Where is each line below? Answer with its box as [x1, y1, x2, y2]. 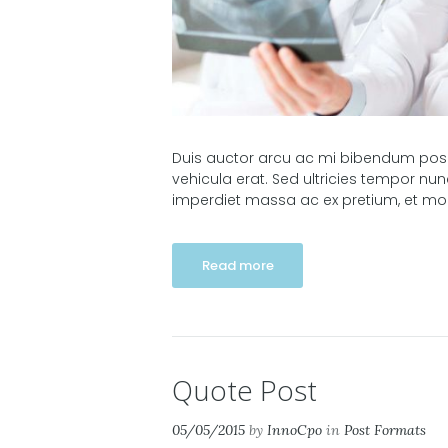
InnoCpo [267, 420, 322, 439]
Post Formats [344, 420, 426, 439]
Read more [201, 255, 274, 275]
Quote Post [172, 370, 317, 409]
